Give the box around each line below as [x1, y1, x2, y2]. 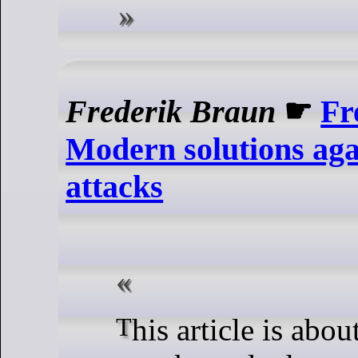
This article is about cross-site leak [116, 312, 132, 342]
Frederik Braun [66, 93, 276, 130]
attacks [66, 169, 164, 205]
